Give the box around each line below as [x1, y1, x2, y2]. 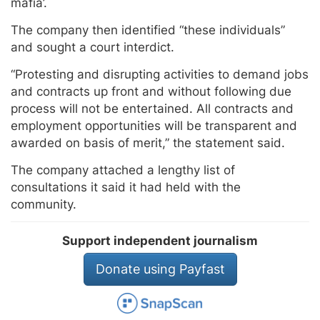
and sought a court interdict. [11, 40, 174, 55]
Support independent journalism [62, 234, 258, 249]
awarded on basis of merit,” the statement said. [11, 136, 285, 151]
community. [11, 197, 76, 212]
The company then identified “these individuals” [11, 23, 285, 38]
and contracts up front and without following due [11, 84, 291, 99]
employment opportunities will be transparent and [11, 119, 297, 134]
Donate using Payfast [95, 261, 225, 277]
